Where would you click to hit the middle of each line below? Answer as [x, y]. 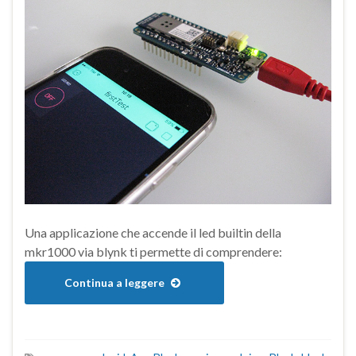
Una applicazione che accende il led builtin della [153, 233]
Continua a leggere [116, 283]
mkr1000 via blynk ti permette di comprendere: [153, 252]
